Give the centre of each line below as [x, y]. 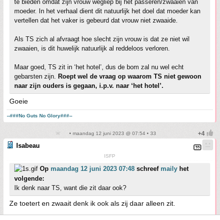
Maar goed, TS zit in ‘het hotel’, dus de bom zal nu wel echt [99, 67]
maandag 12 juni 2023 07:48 [93, 169]
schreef [148, 169]
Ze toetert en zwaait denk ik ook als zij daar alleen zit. [92, 203]
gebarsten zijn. [36, 76]
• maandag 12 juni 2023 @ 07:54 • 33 [112, 133]
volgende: [29, 179]
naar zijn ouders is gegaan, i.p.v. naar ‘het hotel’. [89, 86]
